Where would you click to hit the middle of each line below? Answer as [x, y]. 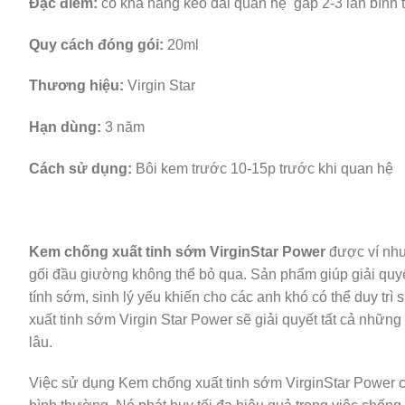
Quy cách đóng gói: [96, 44]
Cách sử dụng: [80, 168]
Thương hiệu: [76, 86]
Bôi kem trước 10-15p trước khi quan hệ [263, 168]
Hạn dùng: [65, 127]
